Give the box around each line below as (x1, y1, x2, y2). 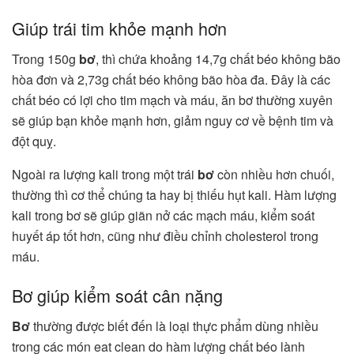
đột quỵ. (12, 131, 59, 150)
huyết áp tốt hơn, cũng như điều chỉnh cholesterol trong (12, 226, 318, 245)
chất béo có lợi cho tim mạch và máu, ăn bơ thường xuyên (12, 90, 333, 109)
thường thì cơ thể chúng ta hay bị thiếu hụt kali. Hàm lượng (12, 185, 337, 204)
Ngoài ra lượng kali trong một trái (12, 164, 198, 183)
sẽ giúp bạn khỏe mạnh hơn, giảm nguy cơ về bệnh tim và (12, 111, 333, 130)
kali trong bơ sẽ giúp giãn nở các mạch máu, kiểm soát (12, 205, 314, 224)
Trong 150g (12, 49, 79, 68)
